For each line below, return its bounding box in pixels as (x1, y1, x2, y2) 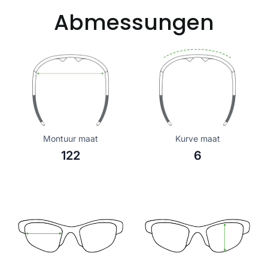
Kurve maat (175, 133, 220, 144)
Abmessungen (54, 7, 214, 38)
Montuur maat (43, 133, 98, 144)
